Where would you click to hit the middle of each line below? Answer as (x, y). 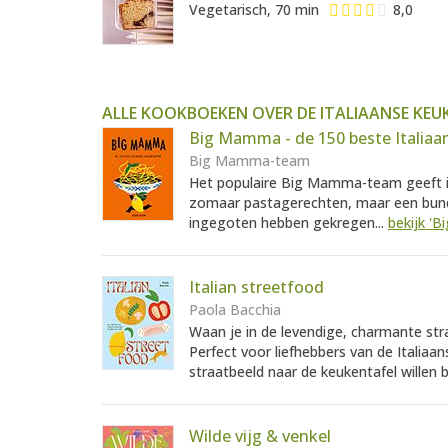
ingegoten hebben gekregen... (288, 223)
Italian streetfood (256, 287)
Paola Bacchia (235, 310)
